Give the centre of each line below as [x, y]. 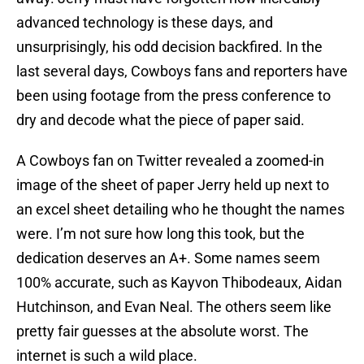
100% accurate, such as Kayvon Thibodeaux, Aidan [179, 283]
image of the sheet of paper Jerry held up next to [173, 185]
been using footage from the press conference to [173, 96]
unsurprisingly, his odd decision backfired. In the [169, 47]
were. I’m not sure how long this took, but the [160, 234]
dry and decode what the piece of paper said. [160, 120]
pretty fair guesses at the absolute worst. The [162, 331]
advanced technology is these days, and [145, 23]
